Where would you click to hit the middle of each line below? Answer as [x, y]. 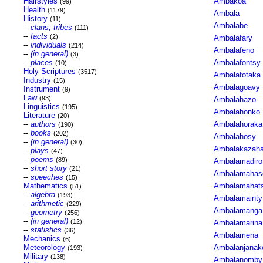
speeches [47, 177]
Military [36, 256]
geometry [46, 212]
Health [34, 10]
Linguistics [41, 107]
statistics [46, 230]
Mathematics [45, 186]
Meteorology [44, 247]
